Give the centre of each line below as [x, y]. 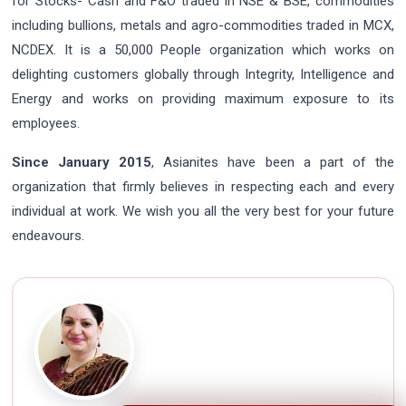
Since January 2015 [82, 162]
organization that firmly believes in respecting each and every [203, 186]
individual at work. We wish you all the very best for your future [203, 211]
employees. [46, 123]
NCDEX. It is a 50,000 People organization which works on [203, 49]
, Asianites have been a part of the [273, 162]
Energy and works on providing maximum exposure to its [203, 98]
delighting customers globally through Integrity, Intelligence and [203, 74]
